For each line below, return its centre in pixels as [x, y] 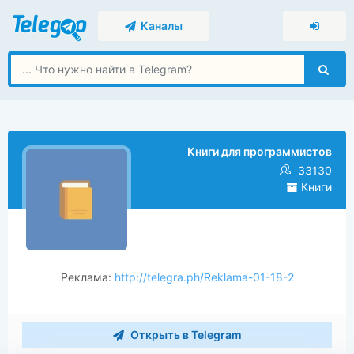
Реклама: [87, 277]
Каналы [160, 26]
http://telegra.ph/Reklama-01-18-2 [204, 277]
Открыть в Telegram [185, 335]
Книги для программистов [260, 151]
